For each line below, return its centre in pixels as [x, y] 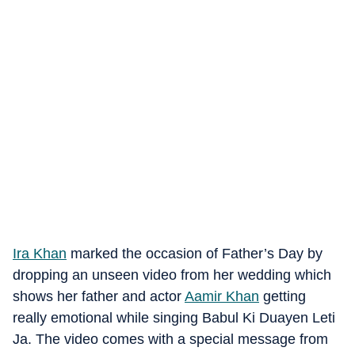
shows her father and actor [99, 296]
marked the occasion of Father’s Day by [195, 254]
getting [282, 296]
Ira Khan [40, 254]
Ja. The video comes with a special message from [170, 339]
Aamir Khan [222, 296]
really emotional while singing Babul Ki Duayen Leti [174, 318]
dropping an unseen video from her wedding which [172, 275]
